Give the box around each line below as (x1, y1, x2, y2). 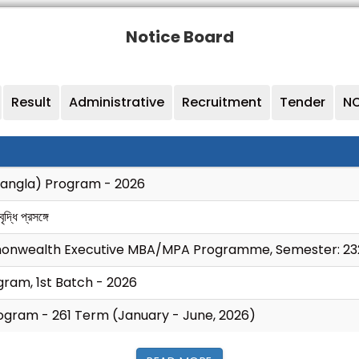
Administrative (69, 93, 164, 111)
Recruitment (182, 93, 262, 111)
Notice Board (125, 26, 234, 48)
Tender (280, 93, 325, 111)
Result (11, 93, 51, 111)
